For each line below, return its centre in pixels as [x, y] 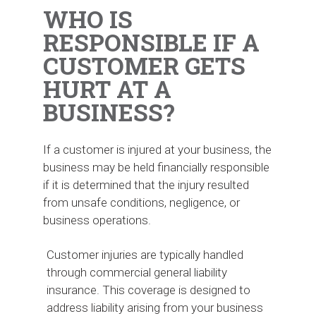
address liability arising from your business [155, 307]
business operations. [97, 220]
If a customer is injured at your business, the [157, 149]
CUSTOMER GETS [144, 65]
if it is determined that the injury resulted [146, 184]
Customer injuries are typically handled [145, 254]
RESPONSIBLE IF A [151, 42]
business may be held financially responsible [156, 167]
